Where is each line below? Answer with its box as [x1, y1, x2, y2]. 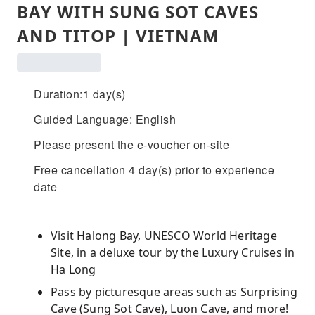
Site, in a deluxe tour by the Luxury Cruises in [51, 245, 295, 260]
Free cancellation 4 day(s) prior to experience [34, 162, 274, 178]
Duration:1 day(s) [34, 86, 126, 102]
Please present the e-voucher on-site [34, 136, 229, 153]
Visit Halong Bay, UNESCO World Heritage [51, 228, 277, 243]
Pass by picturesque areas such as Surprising [51, 284, 297, 300]
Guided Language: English [34, 111, 176, 127]
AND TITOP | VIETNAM [17, 24, 219, 47]
